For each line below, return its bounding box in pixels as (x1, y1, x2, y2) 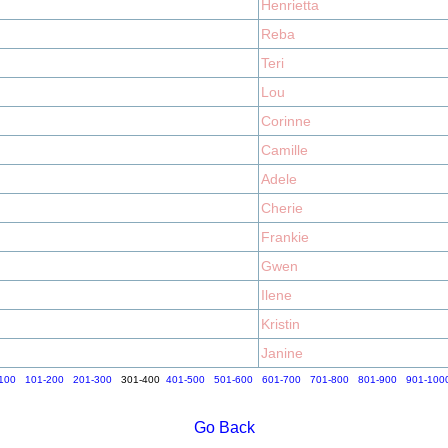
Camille (261, 142, 308, 158)
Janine (261, 345, 303, 361)
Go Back (193, 419, 255, 436)
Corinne (261, 113, 311, 129)
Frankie (261, 229, 309, 245)
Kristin (261, 316, 300, 332)
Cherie (261, 200, 303, 216)
